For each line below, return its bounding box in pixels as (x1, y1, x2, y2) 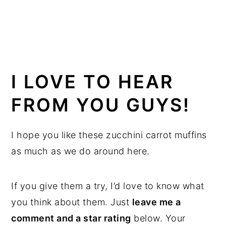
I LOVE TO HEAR (11, 71, 174, 93)
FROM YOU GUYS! (11, 94, 191, 117)
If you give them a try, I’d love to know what (11, 181, 204, 192)
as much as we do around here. (11, 146, 150, 157)
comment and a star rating (11, 213, 131, 224)
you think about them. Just (11, 197, 132, 208)
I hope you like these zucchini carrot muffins (11, 130, 207, 141)
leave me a (132, 197, 181, 208)
